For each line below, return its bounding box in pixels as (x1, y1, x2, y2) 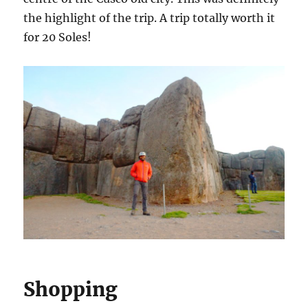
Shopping (23, 277, 118, 302)
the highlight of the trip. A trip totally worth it (23, 10, 276, 25)
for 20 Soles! (23, 30, 92, 44)
